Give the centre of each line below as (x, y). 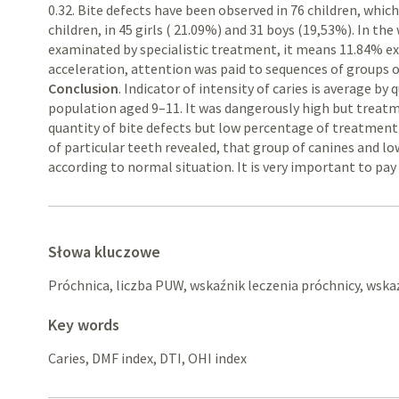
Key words (84, 325)
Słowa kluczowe (105, 252)
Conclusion (84, 88)
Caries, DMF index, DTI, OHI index (148, 358)
